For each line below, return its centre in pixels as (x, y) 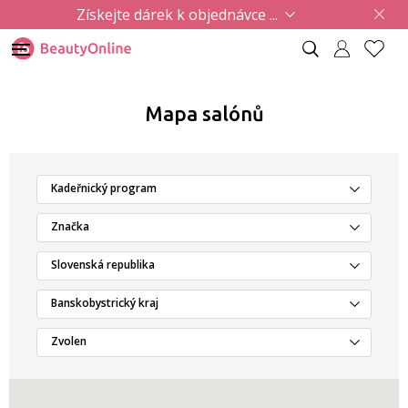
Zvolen (69, 341)
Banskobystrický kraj (105, 303)
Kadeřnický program (104, 188)
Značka (70, 226)
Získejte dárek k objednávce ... (177, 15)
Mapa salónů (204, 113)
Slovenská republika (103, 265)
